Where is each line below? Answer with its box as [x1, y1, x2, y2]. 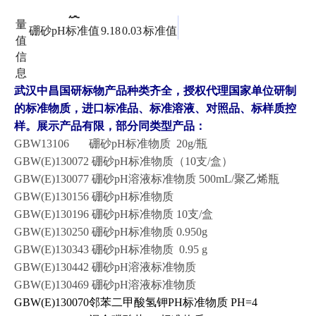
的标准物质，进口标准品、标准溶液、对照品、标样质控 [14, 102, 296, 114]
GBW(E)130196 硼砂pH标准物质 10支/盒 [14, 207, 213, 220]
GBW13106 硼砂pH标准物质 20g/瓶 [14, 137, 207, 150]
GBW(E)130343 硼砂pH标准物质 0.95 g [14, 243, 207, 255]
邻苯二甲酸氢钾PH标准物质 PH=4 [89, 296, 257, 308]
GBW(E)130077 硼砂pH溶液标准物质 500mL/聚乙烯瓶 [14, 172, 279, 185]
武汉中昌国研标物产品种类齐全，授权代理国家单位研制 [14, 84, 296, 97]
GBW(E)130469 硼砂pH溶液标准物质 [14, 278, 196, 291]
